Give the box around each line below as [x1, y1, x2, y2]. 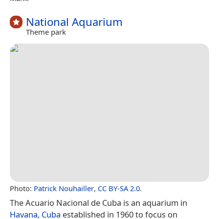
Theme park [26, 27, 66, 37]
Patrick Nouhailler [34, 183, 94, 193]
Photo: [10, 183, 34, 193]
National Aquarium [26, 14, 123, 29]
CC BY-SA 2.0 [98, 183, 140, 193]
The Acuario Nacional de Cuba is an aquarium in [10, 197, 187, 208]
